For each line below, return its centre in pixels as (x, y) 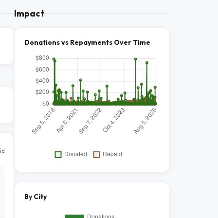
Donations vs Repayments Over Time (87, 42)
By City (36, 197)
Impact (29, 13)
